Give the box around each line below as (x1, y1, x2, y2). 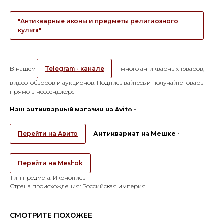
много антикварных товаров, (119, 64, 204, 72)
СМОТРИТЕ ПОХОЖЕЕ (10, 210, 92, 220)
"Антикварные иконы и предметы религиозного (18, 17, 178, 25)
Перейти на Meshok (18, 159, 83, 167)
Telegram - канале (45, 64, 104, 72)
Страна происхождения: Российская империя (10, 182, 146, 190)
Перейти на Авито (18, 129, 78, 137)
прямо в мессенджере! (10, 87, 76, 95)
